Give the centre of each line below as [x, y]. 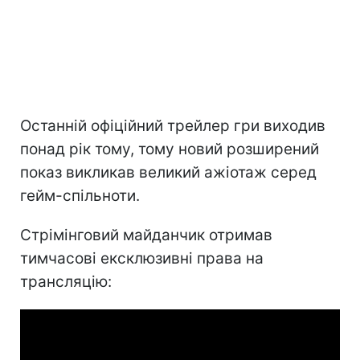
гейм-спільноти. [80, 195]
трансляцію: [66, 281]
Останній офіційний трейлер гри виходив [173, 125]
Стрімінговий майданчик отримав [146, 235]
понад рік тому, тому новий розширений [170, 149]
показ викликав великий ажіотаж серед [168, 172]
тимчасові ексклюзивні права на [142, 258]
